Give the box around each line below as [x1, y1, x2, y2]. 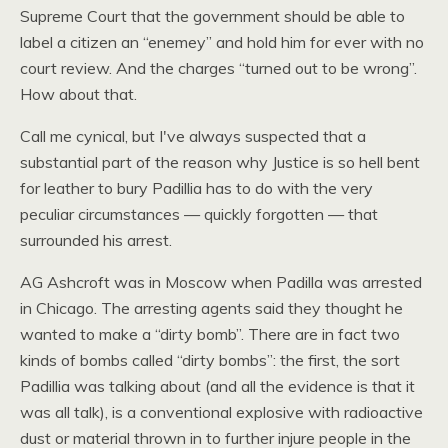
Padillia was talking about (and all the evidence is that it [20, 376, 415, 396]
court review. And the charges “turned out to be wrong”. [20, 58, 417, 78]
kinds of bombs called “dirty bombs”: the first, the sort [20, 350, 400, 370]
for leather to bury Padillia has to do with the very [20, 178, 373, 198]
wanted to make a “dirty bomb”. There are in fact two [20, 324, 400, 344]
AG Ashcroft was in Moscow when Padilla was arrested [20, 272, 422, 292]
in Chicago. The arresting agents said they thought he [20, 298, 403, 318]
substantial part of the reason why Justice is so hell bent [20, 152, 420, 172]
